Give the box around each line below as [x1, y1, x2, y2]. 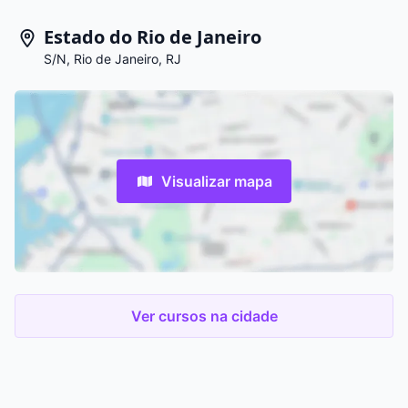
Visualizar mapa [161, 171, 272, 190]
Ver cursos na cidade [130, 306, 278, 325]
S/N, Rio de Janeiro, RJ [44, 51, 181, 66]
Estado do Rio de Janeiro [44, 25, 261, 49]
